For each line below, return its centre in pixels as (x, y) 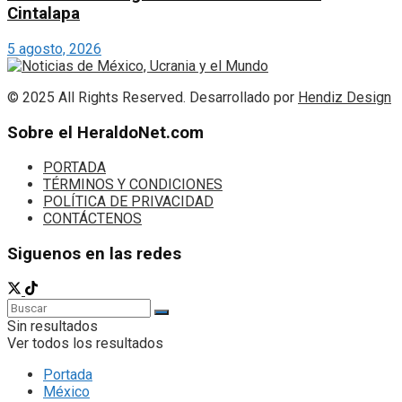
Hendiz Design (345, 98)
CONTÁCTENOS (92, 219)
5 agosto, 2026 (54, 49)
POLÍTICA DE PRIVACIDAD (128, 202)
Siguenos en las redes (94, 254)
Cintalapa (44, 14)
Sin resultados (52, 326)
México (66, 391)
